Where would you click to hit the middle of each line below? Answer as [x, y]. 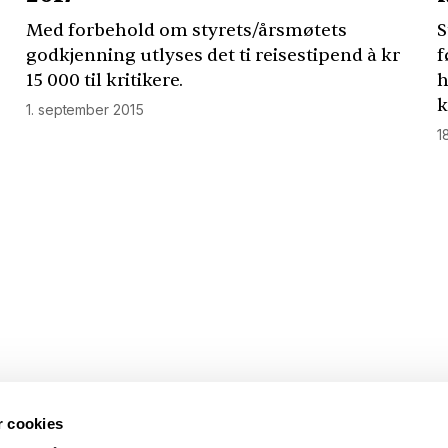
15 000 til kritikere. [105, 81]
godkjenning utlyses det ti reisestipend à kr [213, 56]
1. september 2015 [85, 110]
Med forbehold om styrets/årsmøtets [187, 31]
